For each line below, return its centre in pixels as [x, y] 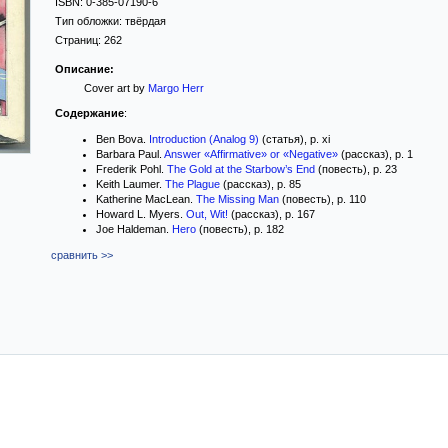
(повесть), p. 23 [356, 169]
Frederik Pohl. [131, 169]
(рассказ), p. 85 [260, 184]
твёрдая [145, 21]
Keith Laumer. [130, 184]
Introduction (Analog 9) [204, 139]
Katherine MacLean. [146, 199]
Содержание [89, 113]
